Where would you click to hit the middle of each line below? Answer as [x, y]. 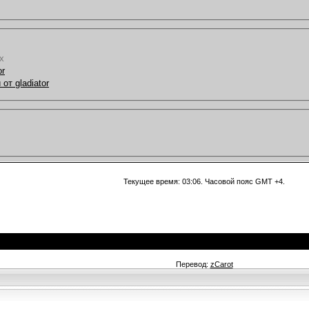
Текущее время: [153, 181]
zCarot [221, 264]
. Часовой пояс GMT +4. [243, 181]
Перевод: [193, 264]
